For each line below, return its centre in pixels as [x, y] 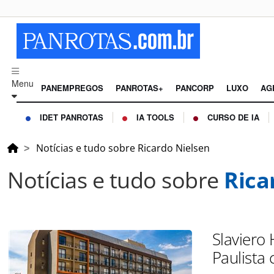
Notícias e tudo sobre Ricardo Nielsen [123, 148]
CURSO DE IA [233, 117]
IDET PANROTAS [72, 117]
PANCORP [195, 88]
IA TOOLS [155, 117]
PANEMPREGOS [72, 88]
